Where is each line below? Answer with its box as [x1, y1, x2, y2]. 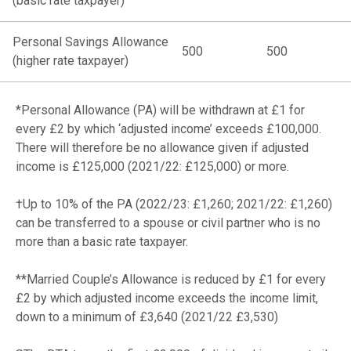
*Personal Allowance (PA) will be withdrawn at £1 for [16, 102, 305, 118]
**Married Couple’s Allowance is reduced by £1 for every [16, 271, 326, 287]
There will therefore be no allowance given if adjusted [16, 139, 309, 155]
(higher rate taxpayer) [13, 52, 128, 68]
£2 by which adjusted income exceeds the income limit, [16, 290, 318, 306]
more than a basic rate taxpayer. [16, 233, 188, 249]
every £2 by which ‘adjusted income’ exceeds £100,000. [16, 121, 321, 136]
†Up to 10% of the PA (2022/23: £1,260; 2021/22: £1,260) [16, 196, 332, 212]
